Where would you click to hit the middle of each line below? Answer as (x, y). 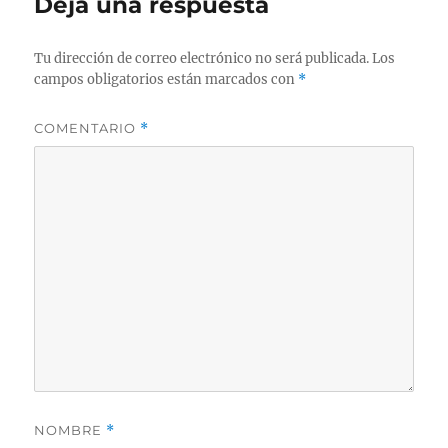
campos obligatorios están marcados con (166, 79)
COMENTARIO (87, 127)
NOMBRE (70, 429)
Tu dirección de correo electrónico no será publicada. (202, 58)
